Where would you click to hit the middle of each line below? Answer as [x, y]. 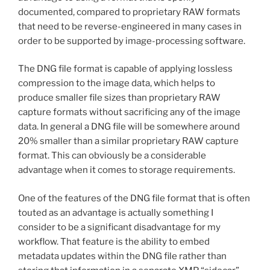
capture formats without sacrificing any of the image [129, 112]
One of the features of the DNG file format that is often [134, 198]
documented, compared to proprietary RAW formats [129, 12]
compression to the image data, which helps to [117, 83]
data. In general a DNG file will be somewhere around [129, 127]
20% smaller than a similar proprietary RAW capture [128, 141]
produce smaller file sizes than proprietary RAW [119, 98]
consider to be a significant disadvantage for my [119, 227]
